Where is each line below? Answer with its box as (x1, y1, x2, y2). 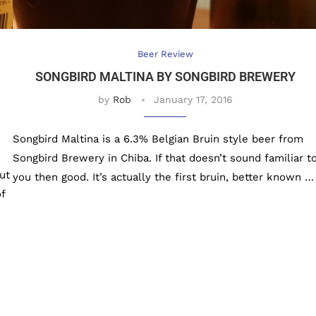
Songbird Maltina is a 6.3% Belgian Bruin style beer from (12, 133, 303, 146)
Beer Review (137, 49, 193, 60)
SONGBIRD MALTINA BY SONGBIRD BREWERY (35, 69, 296, 85)
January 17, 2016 (153, 94, 233, 106)
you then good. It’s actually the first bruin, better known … (12, 171, 314, 184)
